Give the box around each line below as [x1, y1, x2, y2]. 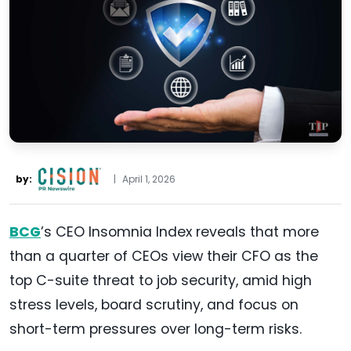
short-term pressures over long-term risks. [9, 320, 306, 339]
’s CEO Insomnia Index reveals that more [41, 223, 319, 242]
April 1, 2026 [122, 172, 175, 186]
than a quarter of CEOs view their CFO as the [9, 247, 318, 266]
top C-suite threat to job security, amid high [9, 271, 312, 291]
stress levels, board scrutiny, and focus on [9, 295, 299, 315]
